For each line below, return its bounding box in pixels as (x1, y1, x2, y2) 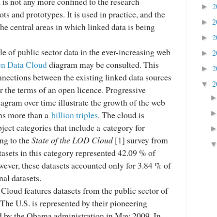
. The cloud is (98, 108, 144, 121)
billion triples (51, 108, 98, 121)
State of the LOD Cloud (31, 134, 113, 146)
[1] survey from (113, 134, 168, 146)
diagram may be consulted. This (47, 58, 159, 70)
